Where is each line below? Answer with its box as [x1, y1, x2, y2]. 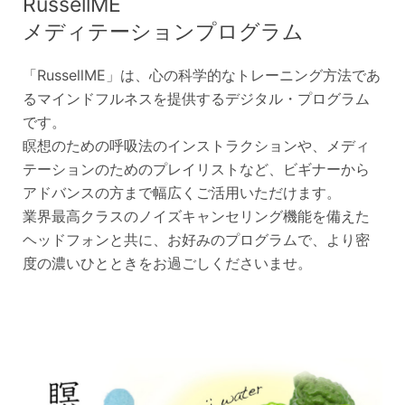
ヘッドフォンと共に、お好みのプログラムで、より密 [23, 231, 370, 250]
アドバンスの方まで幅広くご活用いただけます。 [23, 184, 341, 202]
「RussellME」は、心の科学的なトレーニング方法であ [23, 66, 381, 85]
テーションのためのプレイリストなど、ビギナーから [23, 160, 370, 179]
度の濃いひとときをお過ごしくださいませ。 [23, 254, 312, 273]
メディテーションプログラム [23, 19, 304, 45]
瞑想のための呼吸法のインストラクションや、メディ [23, 137, 370, 155]
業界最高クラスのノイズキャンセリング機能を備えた [23, 207, 370, 226]
